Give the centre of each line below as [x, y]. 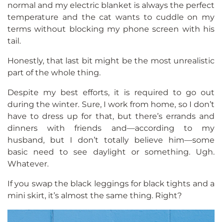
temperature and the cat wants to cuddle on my [111, 17]
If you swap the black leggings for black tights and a [111, 184]
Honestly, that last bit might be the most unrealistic [111, 61]
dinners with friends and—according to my [111, 128]
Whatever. [28, 164]
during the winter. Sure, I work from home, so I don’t [111, 105]
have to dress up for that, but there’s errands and [111, 116]
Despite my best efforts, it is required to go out [111, 93]
